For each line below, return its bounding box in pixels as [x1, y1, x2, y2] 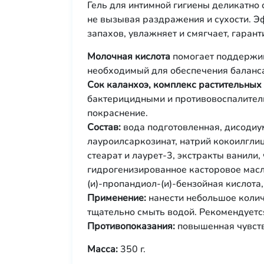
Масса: [87, 243, 118, 256]
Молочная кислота [87, 50, 170, 63]
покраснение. [87, 107, 148, 120]
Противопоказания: [87, 220, 175, 233]
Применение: [87, 192, 146, 204]
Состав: [87, 121, 121, 134]
